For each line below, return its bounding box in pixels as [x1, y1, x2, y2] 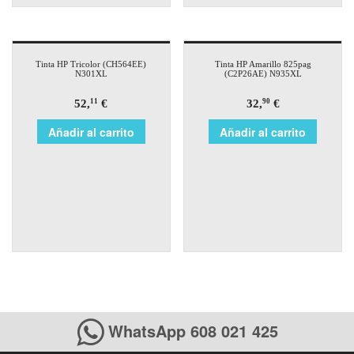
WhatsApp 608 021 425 [103, 318, 278, 342]
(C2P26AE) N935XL [224, 68, 302, 78]
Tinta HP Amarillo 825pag [214, 58, 311, 69]
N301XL [74, 68, 107, 78]
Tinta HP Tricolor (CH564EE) [36, 58, 147, 69]
